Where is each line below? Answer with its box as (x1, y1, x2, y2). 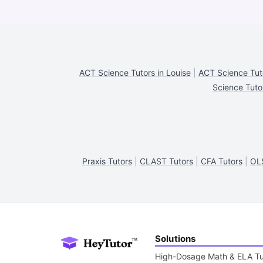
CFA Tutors (200, 156, 242, 166)
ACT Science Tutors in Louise (79, 68, 191, 77)
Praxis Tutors (82, 156, 132, 166)
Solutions (155, 233, 196, 244)
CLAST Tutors (139, 156, 193, 166)
